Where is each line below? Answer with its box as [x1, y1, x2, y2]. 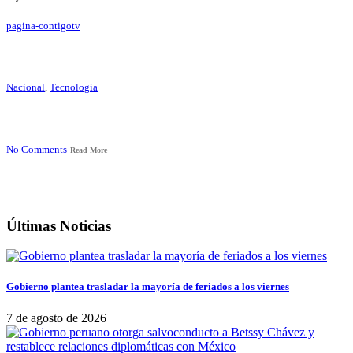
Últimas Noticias [6, 217, 111, 234]
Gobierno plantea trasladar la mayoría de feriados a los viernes [6, 281, 289, 293]
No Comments [6, 143, 67, 155]
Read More [70, 145, 107, 154]
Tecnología [50, 81, 98, 93]
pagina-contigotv [6, 20, 80, 32]
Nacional [6, 81, 45, 93]
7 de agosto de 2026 [6, 310, 106, 325]
